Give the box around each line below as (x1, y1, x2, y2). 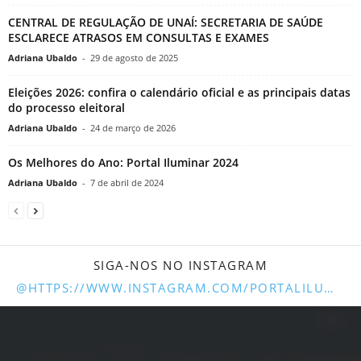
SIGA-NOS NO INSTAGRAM (93, 257, 268, 274)
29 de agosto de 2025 (90, 52, 178, 64)
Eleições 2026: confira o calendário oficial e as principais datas (8, 85, 351, 101)
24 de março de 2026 (90, 122, 176, 135)
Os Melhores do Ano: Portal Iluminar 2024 (8, 155, 239, 171)
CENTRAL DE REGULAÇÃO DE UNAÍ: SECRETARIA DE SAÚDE (8, 15, 323, 31)
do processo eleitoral (8, 100, 125, 116)
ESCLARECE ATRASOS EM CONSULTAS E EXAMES (8, 30, 269, 46)
